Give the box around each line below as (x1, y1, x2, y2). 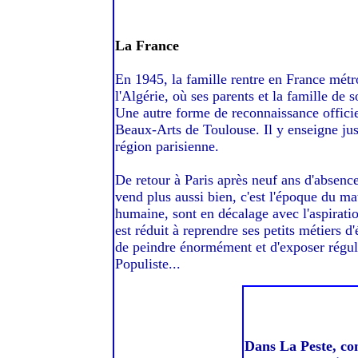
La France (115, 38, 179, 54)
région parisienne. (115, 138, 219, 154)
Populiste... (115, 256, 181, 272)
